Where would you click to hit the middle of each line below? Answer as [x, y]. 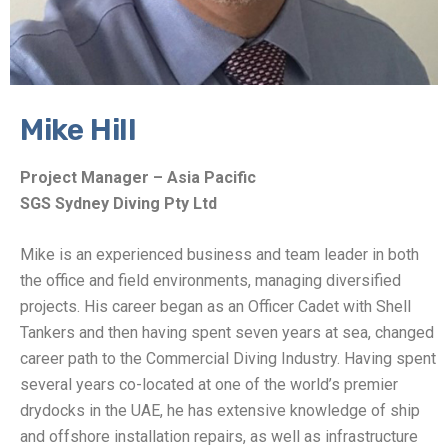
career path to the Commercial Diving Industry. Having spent [228, 358]
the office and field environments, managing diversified [210, 280]
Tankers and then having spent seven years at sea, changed [227, 332]
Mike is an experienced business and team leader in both [219, 254]
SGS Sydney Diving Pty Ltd [118, 203]
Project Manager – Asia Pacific [138, 177]
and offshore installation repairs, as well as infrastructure [219, 436]
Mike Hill [78, 129]
